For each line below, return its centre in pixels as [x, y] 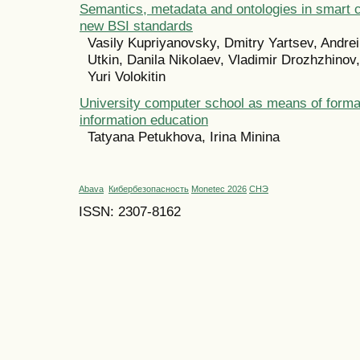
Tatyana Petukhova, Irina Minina [184, 137]
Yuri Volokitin [127, 77]
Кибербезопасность [149, 189]
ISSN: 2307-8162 [130, 211]
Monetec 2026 [219, 189]
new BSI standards [136, 26]
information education [144, 120]
